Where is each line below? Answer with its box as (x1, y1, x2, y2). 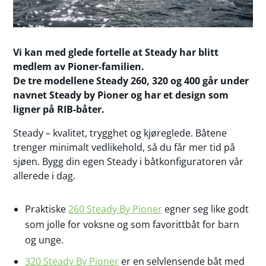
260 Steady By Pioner (68, 202, 163, 216)
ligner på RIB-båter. (13, 102, 105, 116)
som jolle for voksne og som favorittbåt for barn (25, 217, 240, 231)
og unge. (25, 233, 64, 246)
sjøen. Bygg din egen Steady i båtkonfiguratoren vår (13, 154, 244, 168)
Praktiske (25, 202, 69, 216)
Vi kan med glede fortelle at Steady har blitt (13, 45, 219, 59)
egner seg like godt (162, 202, 249, 216)
